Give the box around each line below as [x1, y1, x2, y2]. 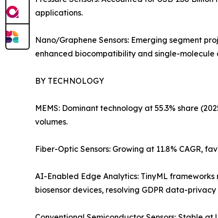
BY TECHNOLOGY [35, 76, 104, 86]
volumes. [35, 117, 68, 127]
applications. [35, 8, 83, 18]
